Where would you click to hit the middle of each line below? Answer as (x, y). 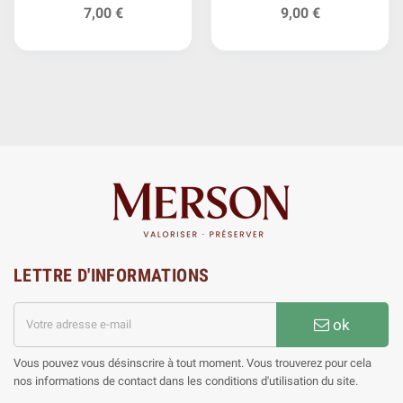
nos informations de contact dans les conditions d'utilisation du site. (186, 381)
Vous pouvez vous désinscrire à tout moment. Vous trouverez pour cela (193, 363)
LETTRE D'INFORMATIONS (112, 275)
